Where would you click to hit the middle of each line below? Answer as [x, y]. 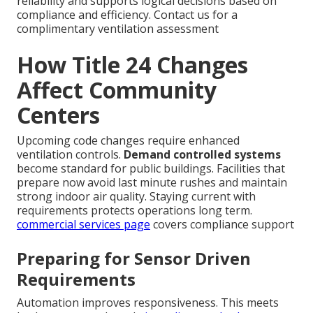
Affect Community [117, 89]
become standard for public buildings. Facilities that [151, 168]
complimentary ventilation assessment [118, 28]
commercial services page [83, 224]
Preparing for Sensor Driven [134, 258]
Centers [58, 115]
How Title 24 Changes [132, 64]
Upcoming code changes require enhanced [128, 140]
